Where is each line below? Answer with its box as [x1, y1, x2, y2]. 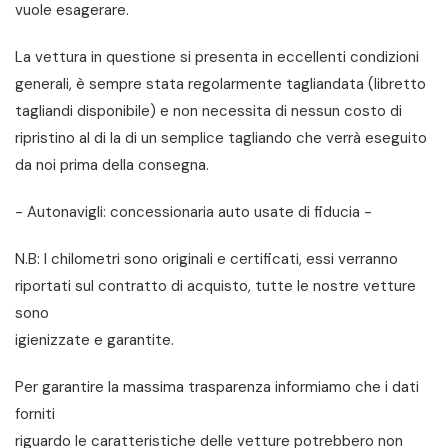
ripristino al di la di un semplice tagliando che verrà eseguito [15, 128, 427, 149]
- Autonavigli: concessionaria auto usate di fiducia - [15, 202, 372, 223]
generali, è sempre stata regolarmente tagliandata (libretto [15, 74, 426, 95]
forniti [15, 404, 55, 425]
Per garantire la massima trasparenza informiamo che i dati [15, 377, 419, 398]
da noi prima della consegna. [15, 155, 209, 176]
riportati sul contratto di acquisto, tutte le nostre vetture [15, 276, 416, 297]
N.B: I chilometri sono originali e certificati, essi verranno [15, 249, 398, 270]
